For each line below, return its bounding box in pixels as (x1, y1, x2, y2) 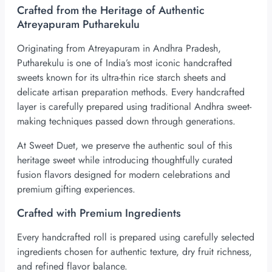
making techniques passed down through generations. (17, 114, 236, 129)
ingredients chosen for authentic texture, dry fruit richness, (17, 245, 252, 259)
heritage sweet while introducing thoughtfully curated (17, 153, 233, 168)
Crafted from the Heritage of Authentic (17, 2, 205, 19)
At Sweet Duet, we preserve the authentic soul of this (17, 138, 232, 153)
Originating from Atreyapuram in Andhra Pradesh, (17, 41, 221, 56)
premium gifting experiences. (17, 182, 135, 197)
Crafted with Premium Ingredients (17, 205, 181, 222)
